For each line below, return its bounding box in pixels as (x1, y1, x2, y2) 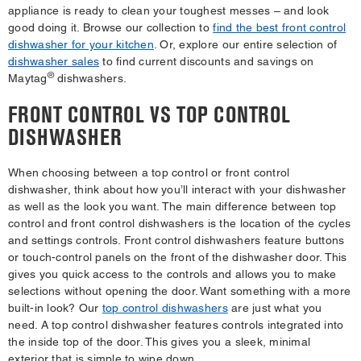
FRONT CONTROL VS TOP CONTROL (8, 101, 291, 127)
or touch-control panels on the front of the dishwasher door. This (8, 250, 347, 263)
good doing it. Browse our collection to (8, 20, 214, 34)
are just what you (227, 301, 322, 314)
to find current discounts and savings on (99, 54, 314, 68)
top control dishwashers (102, 301, 228, 314)
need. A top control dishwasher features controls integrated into (8, 317, 344, 331)
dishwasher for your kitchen (8, 37, 154, 51)
